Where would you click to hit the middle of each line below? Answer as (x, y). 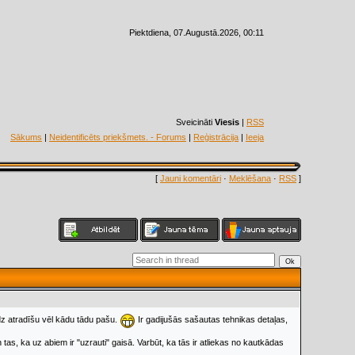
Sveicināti (194, 122)
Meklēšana (250, 178)
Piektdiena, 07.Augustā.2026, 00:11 (197, 32)
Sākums (26, 137)
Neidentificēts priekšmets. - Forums (118, 137)
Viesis (227, 122)
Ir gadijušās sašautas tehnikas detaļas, (212, 319)
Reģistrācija (216, 137)
